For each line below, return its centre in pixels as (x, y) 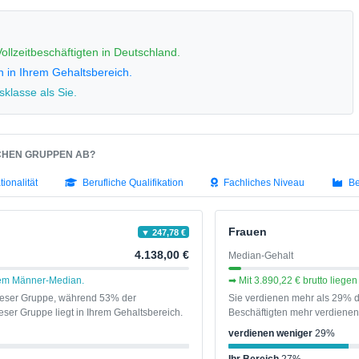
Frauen (248, 232)
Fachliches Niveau (264, 183)
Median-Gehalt (261, 255)
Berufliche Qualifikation (133, 183)
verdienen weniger (271, 334)
